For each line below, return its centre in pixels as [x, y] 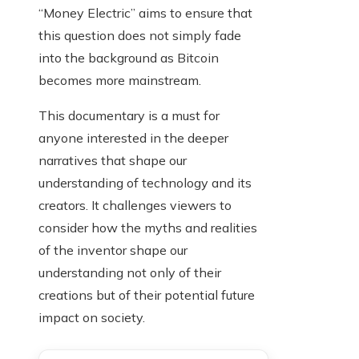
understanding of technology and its [145, 183]
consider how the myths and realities [148, 228]
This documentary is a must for [129, 116]
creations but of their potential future [147, 295]
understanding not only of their [130, 273]
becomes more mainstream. [120, 81]
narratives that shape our [113, 161]
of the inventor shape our [113, 250]
